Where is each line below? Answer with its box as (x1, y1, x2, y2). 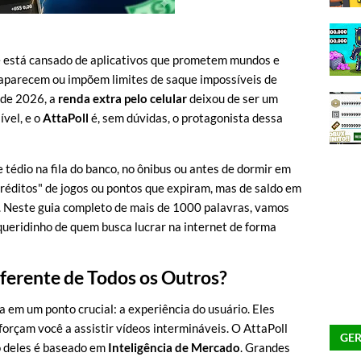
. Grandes (240, 340, 290, 355)
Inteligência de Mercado (108, 340, 240, 355)
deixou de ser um (187, 91, 278, 106)
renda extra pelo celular (58, 91, 187, 106)
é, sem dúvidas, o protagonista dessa (89, 110, 283, 125)
